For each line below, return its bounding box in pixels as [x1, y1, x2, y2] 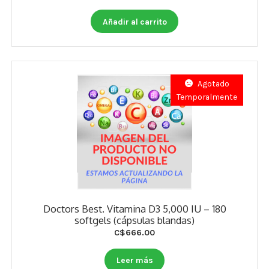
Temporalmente [177, 91, 238, 101]
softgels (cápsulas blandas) [74, 213, 195, 226]
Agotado [197, 78, 229, 88]
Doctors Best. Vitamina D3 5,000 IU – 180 [43, 202, 226, 215]
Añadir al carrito [102, 16, 167, 26]
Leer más [116, 255, 153, 265]
